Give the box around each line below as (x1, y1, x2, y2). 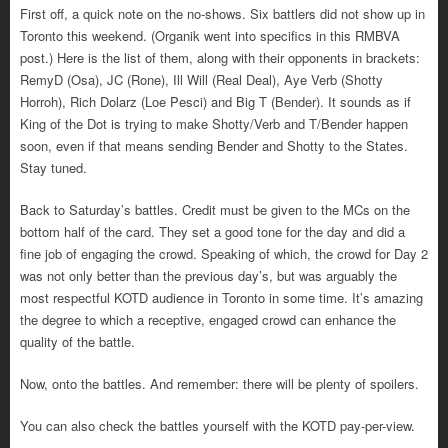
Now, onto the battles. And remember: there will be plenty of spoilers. (20, 373, 419, 393)
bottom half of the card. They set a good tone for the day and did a (20, 221, 405, 241)
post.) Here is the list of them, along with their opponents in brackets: (20, 47, 420, 67)
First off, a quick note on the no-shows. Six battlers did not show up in (20, 3, 425, 23)
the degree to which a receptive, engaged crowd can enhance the (20, 309, 396, 329)
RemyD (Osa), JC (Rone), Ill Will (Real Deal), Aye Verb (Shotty (20, 69, 383, 89)
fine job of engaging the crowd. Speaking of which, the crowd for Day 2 (20, 243, 428, 263)
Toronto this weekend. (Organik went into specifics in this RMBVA (20, 25, 400, 45)
